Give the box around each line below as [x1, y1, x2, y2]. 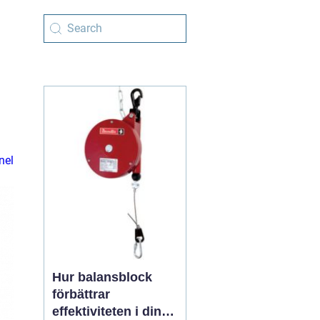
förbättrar [52, 287, 110, 301]
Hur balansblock [52, 270, 152, 284]
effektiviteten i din [52, 304, 161, 319]
